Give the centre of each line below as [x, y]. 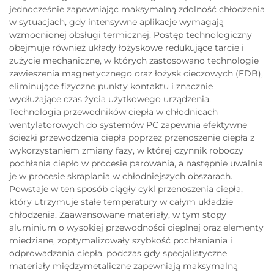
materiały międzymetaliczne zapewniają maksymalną [124, 266]
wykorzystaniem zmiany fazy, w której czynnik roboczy [126, 150]
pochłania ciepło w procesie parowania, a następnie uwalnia [136, 163]
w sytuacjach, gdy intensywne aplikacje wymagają [117, 22]
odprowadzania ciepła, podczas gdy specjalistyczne [118, 253]
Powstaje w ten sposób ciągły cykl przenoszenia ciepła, [126, 189]
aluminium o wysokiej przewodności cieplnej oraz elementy [136, 227]
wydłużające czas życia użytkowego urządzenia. [110, 99]
